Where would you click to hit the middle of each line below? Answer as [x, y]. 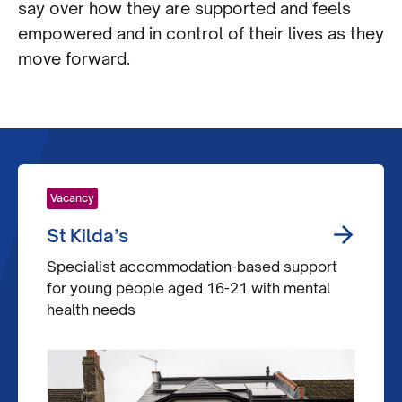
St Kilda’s [87, 236]
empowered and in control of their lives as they [201, 34]
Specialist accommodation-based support [192, 267]
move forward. [74, 59]
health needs [91, 310]
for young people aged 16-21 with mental [188, 288]
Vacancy [72, 198]
